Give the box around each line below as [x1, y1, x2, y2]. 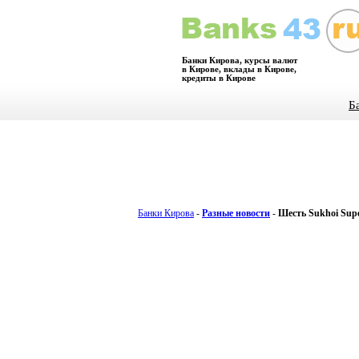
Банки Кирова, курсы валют [182, 56, 297, 65]
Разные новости [202, 208, 270, 219]
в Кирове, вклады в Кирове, [182, 65, 296, 74]
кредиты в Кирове [182, 74, 256, 83]
